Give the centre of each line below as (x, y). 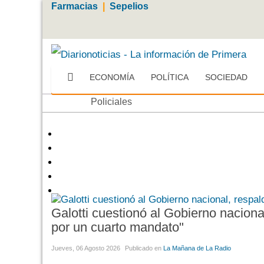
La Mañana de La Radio (197, 248)
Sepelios (129, 6)
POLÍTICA (170, 77)
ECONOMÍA (112, 77)
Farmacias (75, 6)
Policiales (111, 101)
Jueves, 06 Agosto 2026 (86, 248)
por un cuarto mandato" (118, 227)
